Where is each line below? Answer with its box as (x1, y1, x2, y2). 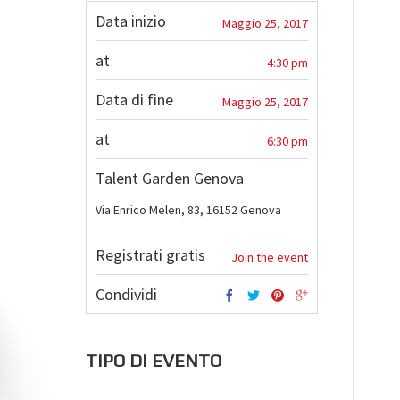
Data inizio (96, 11, 166, 31)
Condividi (96, 284, 157, 304)
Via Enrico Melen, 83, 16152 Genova (96, 202, 281, 218)
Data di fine (96, 89, 173, 110)
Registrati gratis (96, 245, 205, 265)
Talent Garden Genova (96, 168, 244, 188)
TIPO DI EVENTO (86, 350, 221, 371)
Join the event (231, 249, 308, 265)
